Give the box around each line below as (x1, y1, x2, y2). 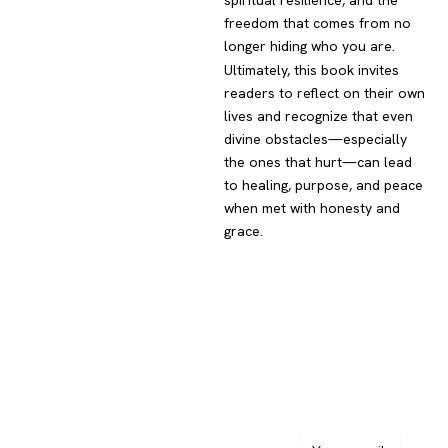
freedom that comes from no (224, 14, 411, 33)
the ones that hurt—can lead (224, 153, 412, 172)
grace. (224, 222, 263, 241)
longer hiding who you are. (224, 37, 395, 56)
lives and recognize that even (224, 107, 413, 126)
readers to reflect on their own (224, 84, 425, 103)
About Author (154, 407, 259, 430)
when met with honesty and (224, 199, 400, 218)
